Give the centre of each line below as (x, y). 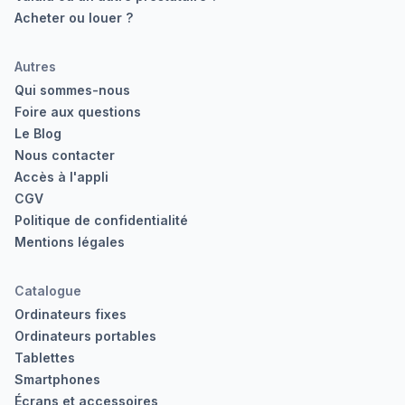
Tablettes (45, 358)
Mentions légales (70, 242)
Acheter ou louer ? (74, 18)
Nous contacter (65, 155)
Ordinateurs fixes (71, 314)
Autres (35, 66)
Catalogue (48, 291)
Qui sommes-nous (72, 90)
